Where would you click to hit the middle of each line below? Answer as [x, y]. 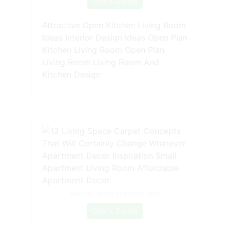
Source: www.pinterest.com [115, 193]
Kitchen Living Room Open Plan [103, 50]
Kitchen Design [71, 75]
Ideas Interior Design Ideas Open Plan [114, 38]
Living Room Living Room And [100, 62]
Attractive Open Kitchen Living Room [114, 25]
